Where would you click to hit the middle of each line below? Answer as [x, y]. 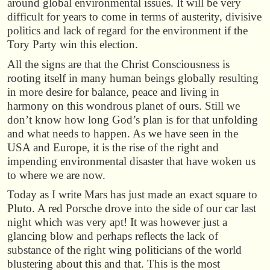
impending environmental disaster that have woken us [131, 161]
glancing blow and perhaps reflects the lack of [113, 236]
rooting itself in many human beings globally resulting [133, 78]
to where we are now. [56, 175]
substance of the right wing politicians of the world [124, 250]
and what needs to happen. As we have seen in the [123, 133]
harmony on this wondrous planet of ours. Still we [124, 105]
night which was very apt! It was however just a [117, 222]
